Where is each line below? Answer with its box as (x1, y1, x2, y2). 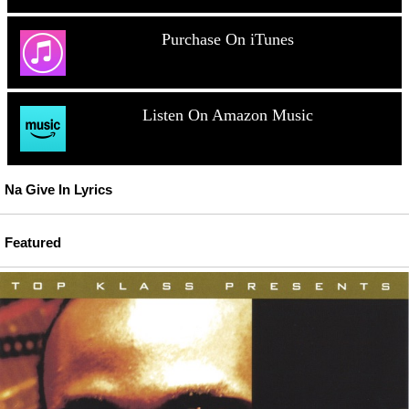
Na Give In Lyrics (5, 183, 112, 198)
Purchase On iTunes (161, 29, 294, 48)
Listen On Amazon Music (142, 106, 313, 125)
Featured (5, 235, 61, 250)
